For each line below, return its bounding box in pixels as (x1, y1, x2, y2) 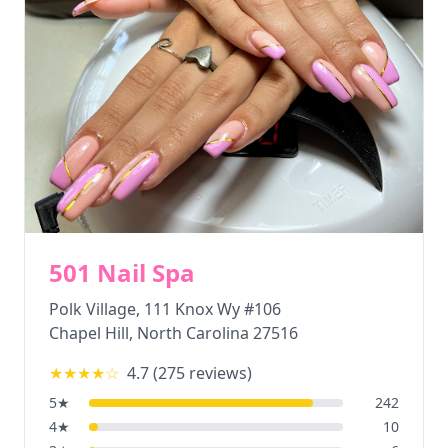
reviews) (185, 362, 252, 384)
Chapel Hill (49, 322, 129, 344)
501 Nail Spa (49, 256, 195, 289)
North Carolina (137, 322, 249, 344)
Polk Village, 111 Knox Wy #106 (49, 298, 281, 320)
